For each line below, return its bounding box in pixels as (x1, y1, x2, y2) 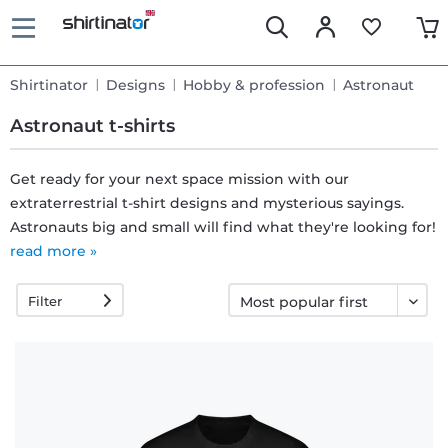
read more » (10, 241, 97, 260)
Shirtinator (10, 76, 88, 94)
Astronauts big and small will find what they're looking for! (10, 217, 436, 236)
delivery (61, 233, 120, 252)
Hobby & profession (183, 76, 325, 94)
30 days (53, 293, 108, 312)
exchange (53, 333, 126, 352)
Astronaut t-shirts (24, 114, 175, 138)
